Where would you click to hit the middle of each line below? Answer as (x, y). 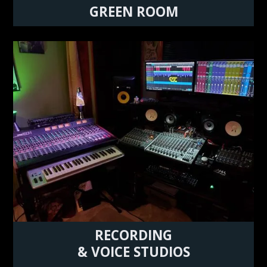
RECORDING (133, 235)
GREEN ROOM (133, 12)
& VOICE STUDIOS (133, 252)
